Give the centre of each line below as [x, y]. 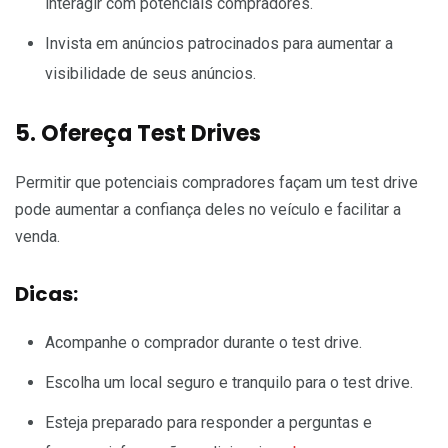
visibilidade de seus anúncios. [150, 73]
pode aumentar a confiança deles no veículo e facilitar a [208, 209]
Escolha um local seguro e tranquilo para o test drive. [229, 382]
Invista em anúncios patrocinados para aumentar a [219, 43]
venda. [37, 236]
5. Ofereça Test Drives [138, 133]
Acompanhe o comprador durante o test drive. [203, 342]
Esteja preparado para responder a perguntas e [208, 422]
